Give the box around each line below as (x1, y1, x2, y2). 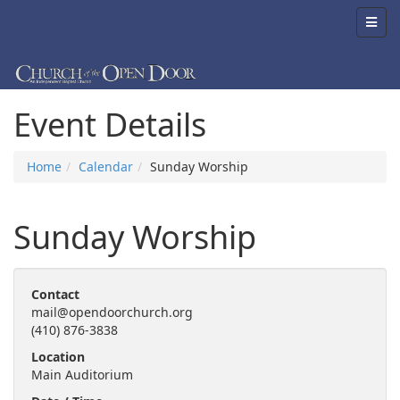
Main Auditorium (31, 366, 133, 383)
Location (31, 348, 85, 365)
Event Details (13, 103, 206, 146)
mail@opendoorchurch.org (31, 304, 193, 321)
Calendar (79, 158, 133, 175)
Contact (31, 286, 79, 303)
